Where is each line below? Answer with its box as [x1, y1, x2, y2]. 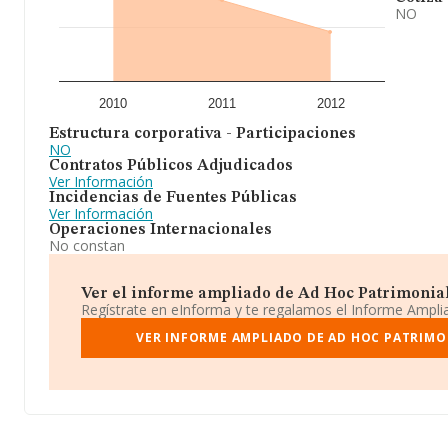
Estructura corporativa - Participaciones [49, 126, 356, 142]
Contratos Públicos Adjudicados [49, 158, 293, 174]
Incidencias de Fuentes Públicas [49, 190, 297, 206]
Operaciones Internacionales [49, 222, 272, 238]
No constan [49, 236, 125, 255]
